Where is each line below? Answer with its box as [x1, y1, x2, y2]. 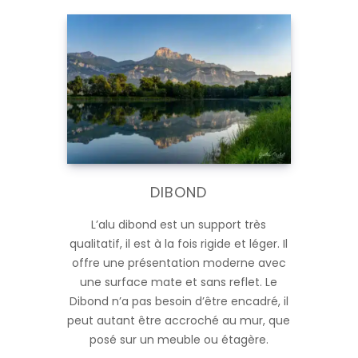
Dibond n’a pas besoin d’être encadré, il [69, 292, 288, 309]
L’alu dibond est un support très [91, 216, 267, 233]
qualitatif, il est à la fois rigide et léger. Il [70, 235, 288, 252]
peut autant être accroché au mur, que [67, 312, 291, 328]
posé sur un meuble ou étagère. [89, 331, 268, 348]
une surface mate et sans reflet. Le [80, 273, 278, 290]
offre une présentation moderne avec [71, 254, 286, 271]
